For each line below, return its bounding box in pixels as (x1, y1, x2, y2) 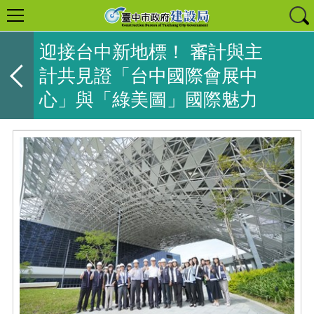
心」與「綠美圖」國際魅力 (39, 88, 258, 110)
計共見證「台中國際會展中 (39, 64, 258, 86)
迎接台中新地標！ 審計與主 (39, 41, 263, 62)
